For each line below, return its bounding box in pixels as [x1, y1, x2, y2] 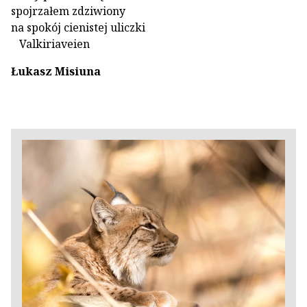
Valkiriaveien [11, 36, 93, 51]
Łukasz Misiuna [11, 64, 101, 79]
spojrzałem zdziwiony [11, 3, 125, 19]
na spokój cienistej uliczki [11, 20, 145, 35]
